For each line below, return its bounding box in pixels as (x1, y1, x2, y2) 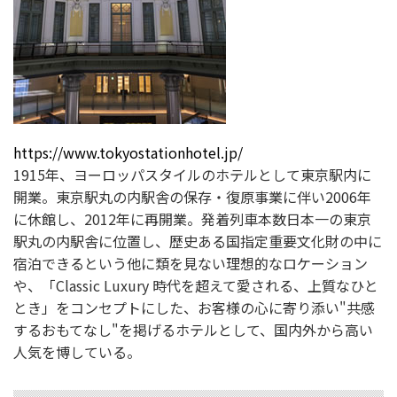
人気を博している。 (13, 340, 141, 362)
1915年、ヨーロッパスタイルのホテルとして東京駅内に (13, 163, 371, 185)
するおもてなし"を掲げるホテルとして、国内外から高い (13, 318, 373, 340)
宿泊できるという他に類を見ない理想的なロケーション (13, 252, 368, 274)
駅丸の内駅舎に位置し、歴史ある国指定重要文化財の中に (13, 230, 382, 252)
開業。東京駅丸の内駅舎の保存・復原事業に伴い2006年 (13, 185, 371, 207)
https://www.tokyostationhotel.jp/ (13, 141, 243, 163)
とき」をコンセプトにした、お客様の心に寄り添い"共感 (13, 296, 375, 318)
